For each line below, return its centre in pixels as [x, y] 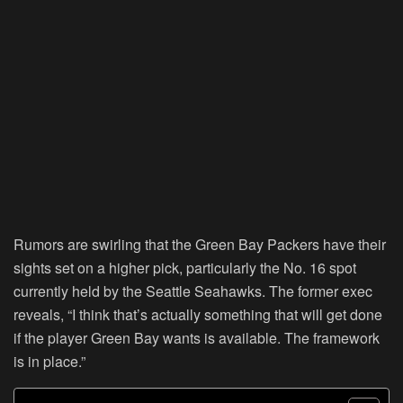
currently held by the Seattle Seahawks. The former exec [193, 291]
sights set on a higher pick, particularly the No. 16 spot [185, 268]
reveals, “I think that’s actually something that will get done [198, 315]
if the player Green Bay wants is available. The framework [197, 338]
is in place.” [49, 362]
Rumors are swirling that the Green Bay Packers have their [200, 245]
